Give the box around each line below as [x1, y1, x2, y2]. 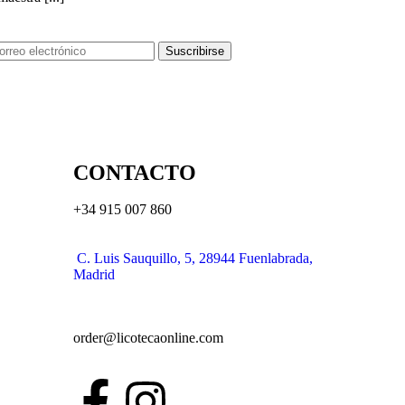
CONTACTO [73, 161, 196, 185]
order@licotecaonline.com [73, 330, 223, 346]
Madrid [73, 267, 115, 283]
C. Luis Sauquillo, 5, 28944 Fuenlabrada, [77, 250, 313, 267]
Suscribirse [165, 43, 224, 58]
